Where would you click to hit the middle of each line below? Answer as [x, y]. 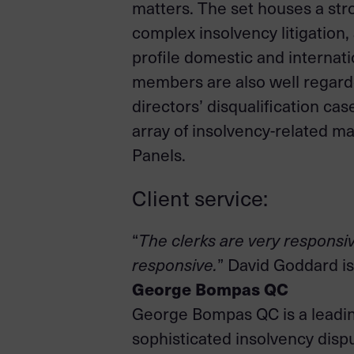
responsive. [175, 265]
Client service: [200, 198]
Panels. [159, 155]
